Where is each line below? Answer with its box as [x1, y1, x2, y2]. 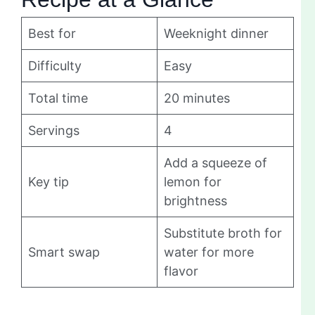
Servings [28, 123, 79, 139]
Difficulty [28, 58, 82, 74]
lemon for [164, 174, 221, 190]
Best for [28, 26, 76, 41]
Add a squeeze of [164, 155, 267, 171]
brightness [164, 193, 227, 209]
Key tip [28, 174, 69, 190]
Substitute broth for [164, 226, 282, 241]
